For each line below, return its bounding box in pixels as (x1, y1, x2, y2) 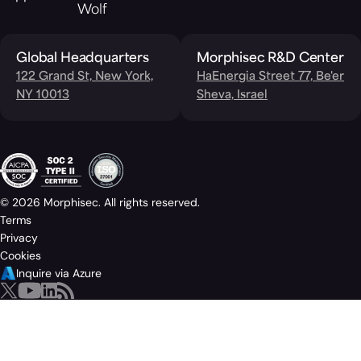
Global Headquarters (16, 52, 149, 65)
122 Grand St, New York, (16, 70, 153, 83)
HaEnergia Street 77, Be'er (197, 70, 344, 83)
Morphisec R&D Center (197, 52, 344, 65)
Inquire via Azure (16, 265, 102, 280)
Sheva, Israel (197, 89, 268, 102)
